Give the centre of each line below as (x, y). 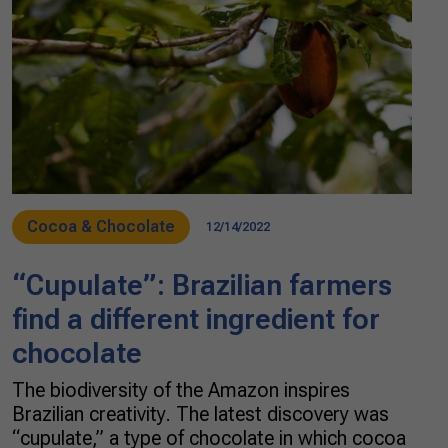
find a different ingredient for (196, 319)
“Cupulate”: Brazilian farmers (202, 285)
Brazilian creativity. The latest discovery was (200, 414)
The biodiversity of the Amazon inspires (181, 390)
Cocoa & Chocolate (101, 226)
